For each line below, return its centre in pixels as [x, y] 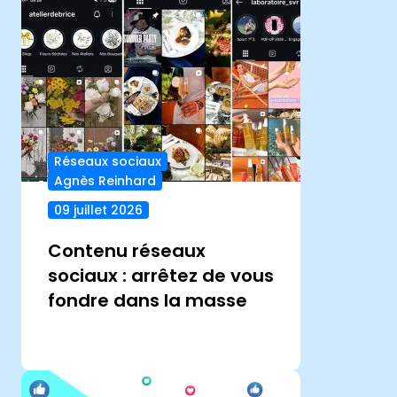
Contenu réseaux [127, 251]
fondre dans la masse [150, 301]
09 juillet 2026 [98, 210]
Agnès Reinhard [105, 181]
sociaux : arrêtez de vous [161, 276]
